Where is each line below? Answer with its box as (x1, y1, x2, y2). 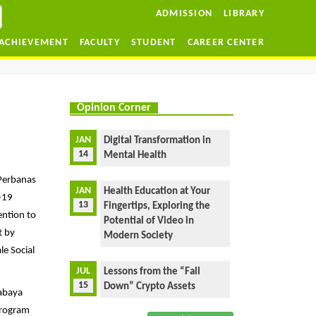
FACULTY (79, 37, 120, 48)
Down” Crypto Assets (104, 281, 196, 292)
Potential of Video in (104, 216, 195, 226)
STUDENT (130, 37, 176, 48)
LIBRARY (224, 8, 265, 19)
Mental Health (104, 150, 167, 161)
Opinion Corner (76, 102, 151, 114)
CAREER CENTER (187, 37, 265, 48)
